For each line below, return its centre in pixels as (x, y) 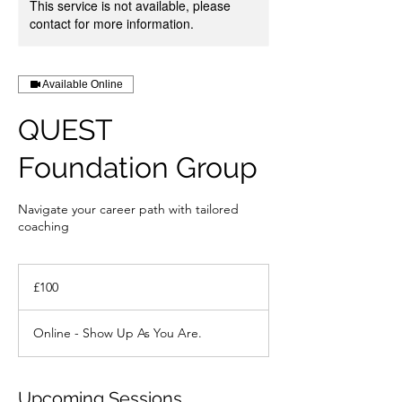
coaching (44, 226)
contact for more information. (112, 23)
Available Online (83, 84)
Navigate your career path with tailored (128, 209)
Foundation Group (138, 167)
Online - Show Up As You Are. (118, 333)
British (31, 280)
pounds (35, 289)
